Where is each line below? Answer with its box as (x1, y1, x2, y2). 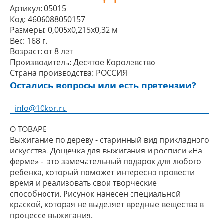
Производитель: (10, 57, 71, 67)
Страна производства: (10, 67, 94, 78)
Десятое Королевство (73, 57, 155, 67)
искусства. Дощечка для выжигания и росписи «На (10, 145, 202, 156)
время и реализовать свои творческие (10, 177, 157, 188)
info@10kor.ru (15, 103, 67, 113)
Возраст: (10, 46, 42, 57)
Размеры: (10, 24, 46, 35)
